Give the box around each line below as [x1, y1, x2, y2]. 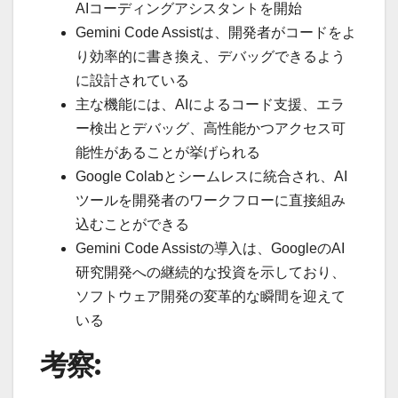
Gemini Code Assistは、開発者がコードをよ [76, 24, 356, 40]
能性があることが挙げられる [76, 144, 260, 160]
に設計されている [76, 72, 189, 88]
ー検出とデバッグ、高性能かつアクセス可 [76, 120, 346, 136]
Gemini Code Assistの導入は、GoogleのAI [76, 240, 345, 256]
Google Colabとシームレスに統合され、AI [76, 168, 347, 184]
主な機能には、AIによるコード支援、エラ [76, 96, 345, 112]
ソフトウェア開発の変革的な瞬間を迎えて [76, 288, 346, 304]
